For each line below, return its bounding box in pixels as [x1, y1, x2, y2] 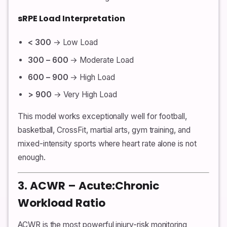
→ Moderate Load [68, 55, 134, 65]
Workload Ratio [18, 195, 105, 211]
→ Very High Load [51, 90, 117, 100]
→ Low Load [51, 37, 98, 48]
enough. [18, 153, 46, 163]
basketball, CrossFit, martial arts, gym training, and [18, 125, 191, 135]
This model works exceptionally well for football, [18, 111, 187, 122]
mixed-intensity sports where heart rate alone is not [18, 139, 197, 149]
